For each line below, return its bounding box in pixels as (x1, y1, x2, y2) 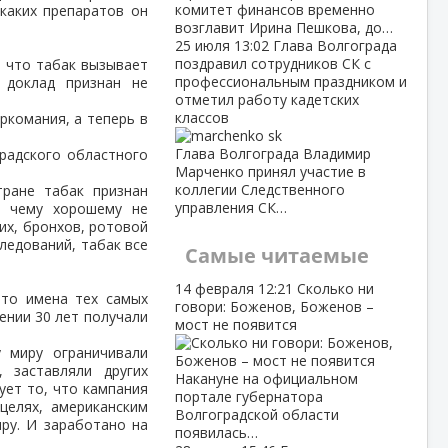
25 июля (174, 36, 234, 55)
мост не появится (174, 315, 297, 334)
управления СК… (174, 198, 287, 217)
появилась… (174, 423, 258, 442)
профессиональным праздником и (174, 72, 407, 91)
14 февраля (174, 279, 258, 298)
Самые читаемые (184, 242, 369, 269)
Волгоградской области (174, 405, 339, 424)
